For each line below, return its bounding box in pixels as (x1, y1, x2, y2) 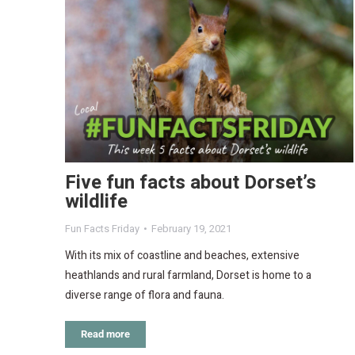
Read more (81, 328, 130, 341)
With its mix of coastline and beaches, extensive (65, 247, 300, 265)
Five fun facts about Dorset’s (65, 169, 316, 197)
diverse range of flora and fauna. (65, 287, 224, 304)
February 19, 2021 (151, 221, 231, 237)
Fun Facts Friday (65, 221, 139, 237)
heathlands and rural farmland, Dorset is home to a (65, 267, 311, 284)
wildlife (65, 188, 128, 216)
